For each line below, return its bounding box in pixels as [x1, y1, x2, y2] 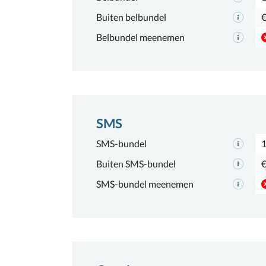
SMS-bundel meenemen [96, 178, 194, 189]
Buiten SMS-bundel [96, 158, 176, 169]
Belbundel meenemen [96, 31, 185, 43]
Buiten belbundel [96, 11, 166, 23]
